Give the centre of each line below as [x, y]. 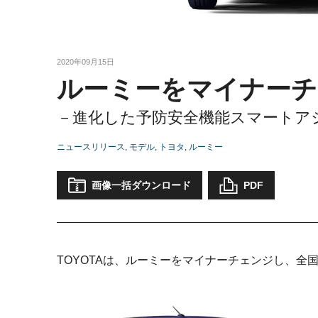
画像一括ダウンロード [141, 185]
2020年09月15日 [86, 61]
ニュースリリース [91, 147]
